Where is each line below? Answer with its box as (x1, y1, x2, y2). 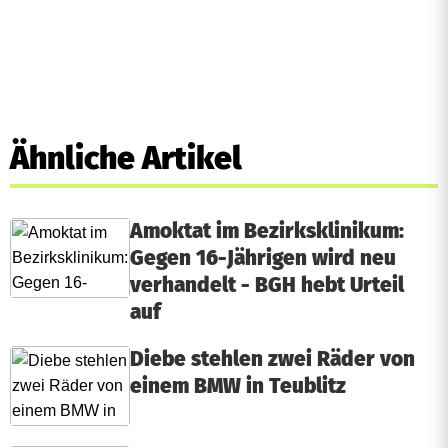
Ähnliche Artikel (10, 139, 242, 177)
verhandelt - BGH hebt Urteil (130, 273, 404, 298)
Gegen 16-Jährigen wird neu (130, 246, 396, 271)
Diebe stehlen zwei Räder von (130, 347, 415, 372)
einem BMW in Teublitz (130, 374, 346, 399)
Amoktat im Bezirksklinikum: (130, 219, 404, 244)
